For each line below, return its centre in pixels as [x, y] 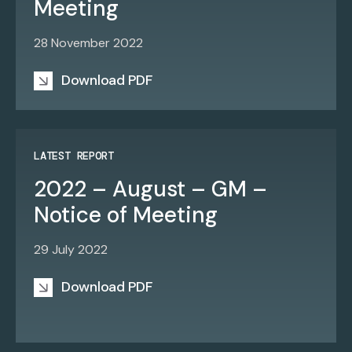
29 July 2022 [71, 249]
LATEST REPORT [74, 156]
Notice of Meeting [126, 215]
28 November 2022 [88, 43]
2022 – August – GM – [150, 189]
